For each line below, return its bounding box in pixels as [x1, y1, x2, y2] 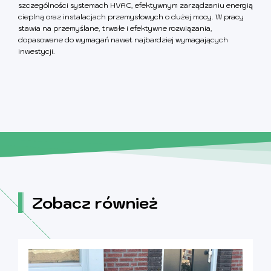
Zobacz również [31, 192, 158, 213]
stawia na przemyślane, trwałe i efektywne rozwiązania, [18, 23, 212, 33]
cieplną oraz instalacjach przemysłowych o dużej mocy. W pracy [18, 11, 244, 21]
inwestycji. [18, 46, 55, 56]
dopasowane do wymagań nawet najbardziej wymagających [18, 34, 228, 44]
